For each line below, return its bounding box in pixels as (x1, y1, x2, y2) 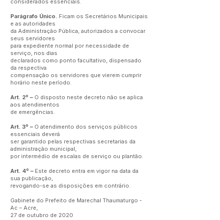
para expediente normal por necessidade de (10, 42, 129, 49)
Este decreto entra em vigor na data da (33, 167, 138, 174)
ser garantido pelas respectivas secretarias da (10, 138, 136, 145)
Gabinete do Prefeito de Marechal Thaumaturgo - (10, 197, 142, 204)
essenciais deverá (10, 131, 60, 137)
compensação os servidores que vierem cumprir (10, 72, 141, 79)
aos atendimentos (10, 101, 59, 108)
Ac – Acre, (10, 204, 38, 211)
